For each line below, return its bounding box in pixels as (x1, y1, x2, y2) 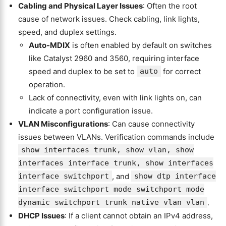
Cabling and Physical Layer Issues (18, 1, 143, 11)
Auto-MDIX (29, 40, 70, 50)
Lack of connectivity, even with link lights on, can (29, 93, 202, 102)
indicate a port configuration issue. (29, 106, 153, 116)
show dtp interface (134, 172, 216, 181)
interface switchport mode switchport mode (18, 185, 204, 194)
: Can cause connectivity (108, 119, 195, 129)
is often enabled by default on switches (70, 40, 212, 50)
